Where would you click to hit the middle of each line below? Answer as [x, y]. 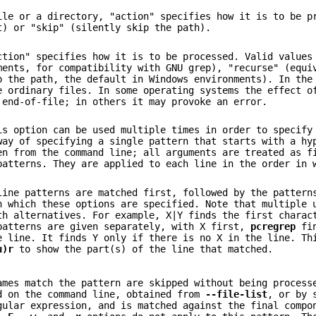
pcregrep [273, 226]
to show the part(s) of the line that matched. [144, 249]
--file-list [237, 294]
